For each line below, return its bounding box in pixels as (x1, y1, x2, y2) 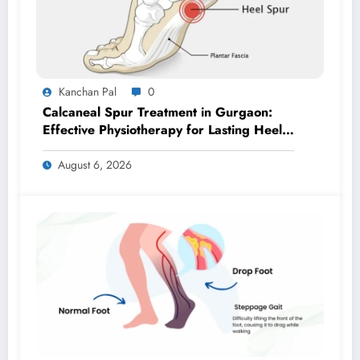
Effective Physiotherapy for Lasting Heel (43, 120, 282, 139)
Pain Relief (43, 137, 106, 157)
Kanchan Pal (59, 83, 117, 100)
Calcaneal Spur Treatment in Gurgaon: (43, 102, 272, 121)
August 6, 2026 (58, 156, 132, 173)
